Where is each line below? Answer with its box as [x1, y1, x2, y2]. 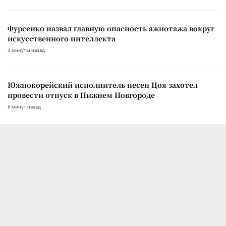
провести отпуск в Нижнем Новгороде [8, 89, 155, 100]
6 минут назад [8, 103, 41, 109]
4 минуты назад [8, 47, 45, 53]
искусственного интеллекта [8, 33, 116, 43]
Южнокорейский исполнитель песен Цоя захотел [8, 79, 198, 90]
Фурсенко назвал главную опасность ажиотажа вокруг [8, 23, 214, 33]
